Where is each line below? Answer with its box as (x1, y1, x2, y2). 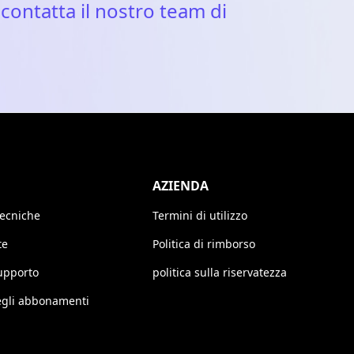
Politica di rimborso (153, 236, 255, 252)
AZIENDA (153, 177, 209, 195)
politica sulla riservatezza (153, 265, 287, 281)
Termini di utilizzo (153, 208, 247, 224)
